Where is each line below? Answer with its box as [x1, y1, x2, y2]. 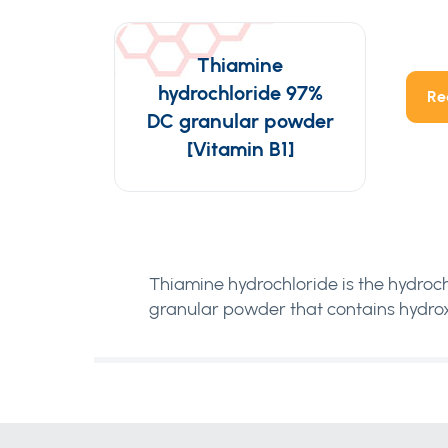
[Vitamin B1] [186, 137, 294, 161]
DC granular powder [146, 109, 334, 133]
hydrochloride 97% [157, 81, 323, 105]
